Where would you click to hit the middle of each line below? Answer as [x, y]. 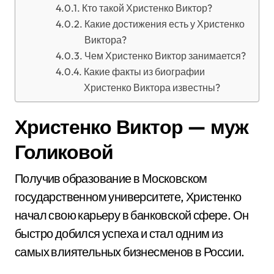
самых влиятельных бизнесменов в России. [130, 252]
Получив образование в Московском [111, 178]
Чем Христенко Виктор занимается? [165, 56]
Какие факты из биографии [144, 72]
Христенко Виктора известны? [152, 87]
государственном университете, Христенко [128, 197]
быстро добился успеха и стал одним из [119, 233]
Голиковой [64, 152]
